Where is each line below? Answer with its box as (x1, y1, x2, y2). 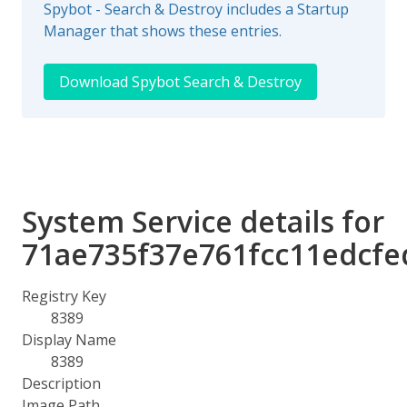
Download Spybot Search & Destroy (59, 72, 302, 92)
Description (22, 373, 101, 393)
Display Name (22, 330, 116, 350)
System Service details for (22, 202, 384, 241)
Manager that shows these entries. (44, 21, 282, 41)
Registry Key (22, 286, 106, 306)
